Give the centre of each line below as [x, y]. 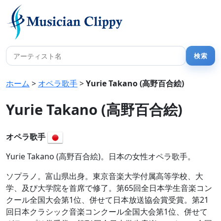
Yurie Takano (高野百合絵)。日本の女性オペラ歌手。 [101, 156]
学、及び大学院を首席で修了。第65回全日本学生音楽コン [109, 188]
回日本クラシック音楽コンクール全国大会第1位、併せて [107, 212]
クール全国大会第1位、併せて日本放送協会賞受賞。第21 [107, 200]
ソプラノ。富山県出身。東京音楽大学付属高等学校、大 [105, 176]
